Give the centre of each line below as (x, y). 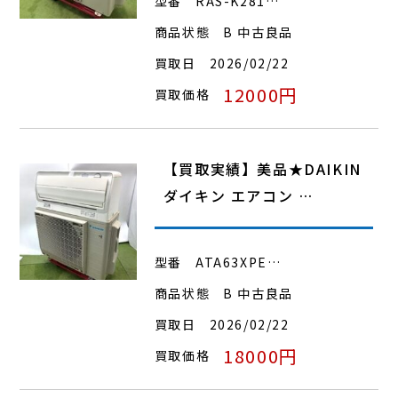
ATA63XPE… (239, 262)
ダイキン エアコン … (238, 195)
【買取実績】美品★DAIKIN (262, 168)
